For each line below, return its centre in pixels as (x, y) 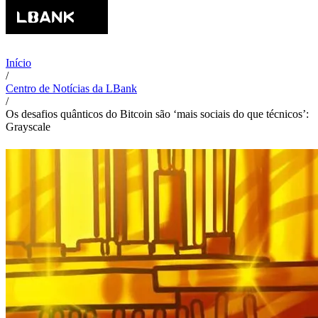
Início (18, 63)
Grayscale (28, 127)
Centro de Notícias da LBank (71, 88)
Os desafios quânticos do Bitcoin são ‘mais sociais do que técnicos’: (157, 114)
